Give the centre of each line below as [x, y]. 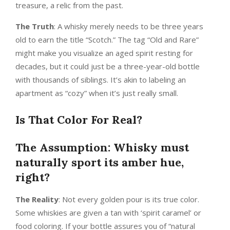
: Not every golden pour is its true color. [129, 199]
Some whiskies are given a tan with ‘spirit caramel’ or [108, 213]
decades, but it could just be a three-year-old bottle [108, 66]
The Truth [35, 26]
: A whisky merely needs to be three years [129, 26]
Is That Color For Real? [79, 120]
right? [33, 177]
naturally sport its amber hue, [100, 162]
